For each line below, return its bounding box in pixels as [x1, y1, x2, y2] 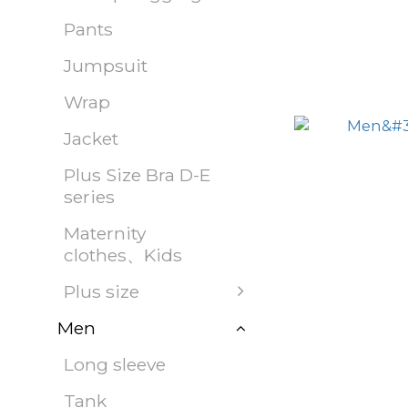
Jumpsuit [64, 55, 148, 76]
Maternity [64, 222, 146, 244]
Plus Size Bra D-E [64, 164, 211, 186]
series [64, 186, 115, 208]
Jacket [64, 127, 118, 149]
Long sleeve [64, 353, 166, 375]
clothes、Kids [64, 244, 182, 266]
